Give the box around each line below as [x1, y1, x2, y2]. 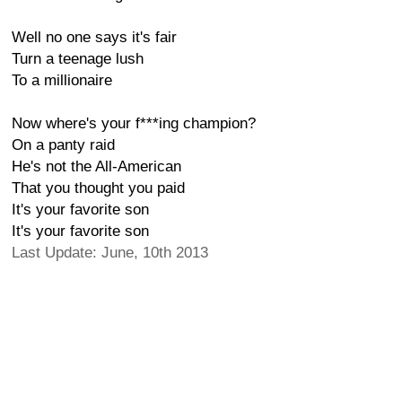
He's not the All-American [12, 158, 181, 175]
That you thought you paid [12, 179, 185, 197]
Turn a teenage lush [12, 50, 144, 67]
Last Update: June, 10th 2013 [12, 244, 208, 261]
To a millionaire [12, 72, 112, 89]
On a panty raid [12, 136, 115, 153]
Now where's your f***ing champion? [12, 115, 256, 132]
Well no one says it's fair [12, 29, 177, 46]
